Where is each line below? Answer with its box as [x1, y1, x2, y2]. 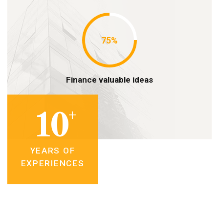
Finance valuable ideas [66, 75, 153, 85]
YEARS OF [30, 145, 75, 155]
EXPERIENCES [21, 158, 85, 168]
